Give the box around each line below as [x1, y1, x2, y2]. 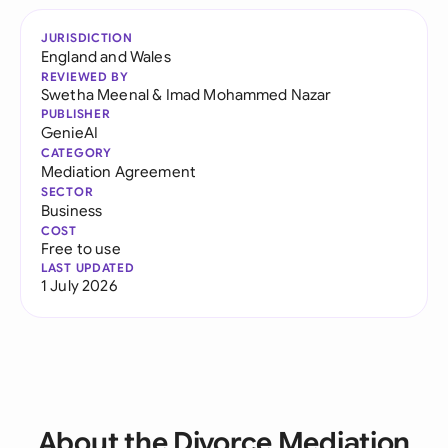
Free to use [41, 239, 121, 258]
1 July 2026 [41, 276, 117, 295]
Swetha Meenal [41, 85, 150, 104]
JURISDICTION [41, 30, 133, 45]
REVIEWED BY [41, 69, 129, 84]
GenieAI [41, 123, 99, 142]
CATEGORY [41, 145, 112, 160]
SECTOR [41, 184, 94, 199]
